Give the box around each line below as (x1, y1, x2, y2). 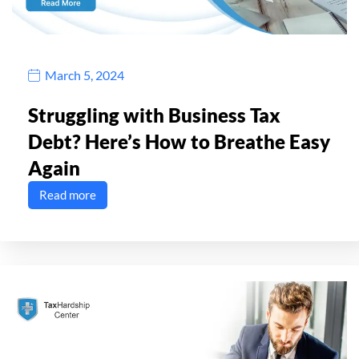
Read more (39, 187, 96, 202)
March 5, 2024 (45, 67, 124, 83)
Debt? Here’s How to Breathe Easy (28, 129, 330, 153)
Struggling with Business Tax (28, 103, 280, 127)
